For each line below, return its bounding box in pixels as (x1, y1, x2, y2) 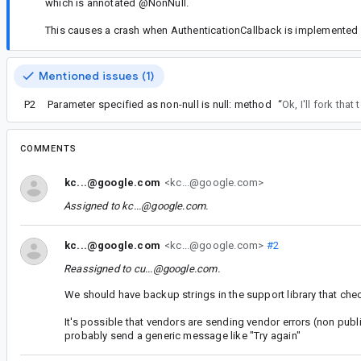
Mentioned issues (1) (39, 68, 154, 83)
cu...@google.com (133, 262, 218, 275)
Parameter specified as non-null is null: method (48, 98, 272, 111)
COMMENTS (20, 143, 77, 154)
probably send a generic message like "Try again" (64, 329, 301, 342)
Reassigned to (64, 262, 134, 275)
